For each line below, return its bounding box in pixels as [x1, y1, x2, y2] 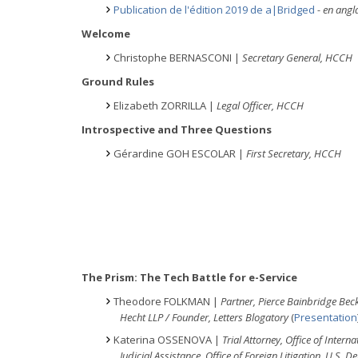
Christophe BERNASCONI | [113, 50, 242, 65]
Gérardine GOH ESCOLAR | [113, 146, 246, 161]
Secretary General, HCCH [242, 50, 352, 65]
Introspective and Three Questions [82, 122, 272, 137]
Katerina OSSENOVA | [113, 332, 222, 347]
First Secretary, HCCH [246, 146, 341, 161]
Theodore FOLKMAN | [113, 293, 221, 308]
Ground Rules [82, 74, 154, 89]
